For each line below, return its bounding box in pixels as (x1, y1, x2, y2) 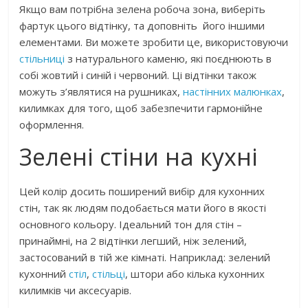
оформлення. (19, 118, 85, 132)
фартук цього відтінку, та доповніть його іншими (19, 19, 265, 33)
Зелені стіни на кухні (19, 141, 258, 173)
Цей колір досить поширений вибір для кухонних (19, 184, 265, 199)
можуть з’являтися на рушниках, (19, 85, 184, 99)
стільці (92, 267, 126, 281)
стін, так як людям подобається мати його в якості (19, 201, 267, 215)
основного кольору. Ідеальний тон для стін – (19, 217, 243, 232)
